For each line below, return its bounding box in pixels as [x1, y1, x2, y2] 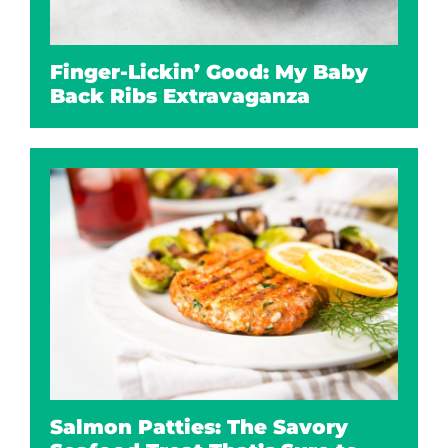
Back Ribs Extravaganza [50, 84, 310, 109]
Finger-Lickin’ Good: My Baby [50, 60, 368, 85]
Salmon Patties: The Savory [50, 415, 348, 440]
